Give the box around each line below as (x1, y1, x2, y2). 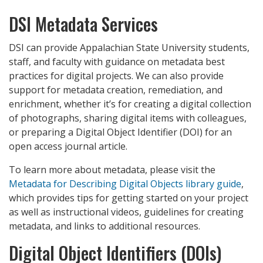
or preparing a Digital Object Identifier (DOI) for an (9, 126, 232, 139)
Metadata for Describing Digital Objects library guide (9, 177, 241, 191)
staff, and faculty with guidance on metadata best (9, 55, 225, 69)
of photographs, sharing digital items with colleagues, (9, 112, 247, 125)
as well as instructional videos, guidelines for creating (9, 205, 244, 219)
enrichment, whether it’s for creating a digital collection (9, 97, 251, 111)
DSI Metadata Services (9, 11, 158, 38)
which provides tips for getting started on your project (9, 191, 248, 205)
